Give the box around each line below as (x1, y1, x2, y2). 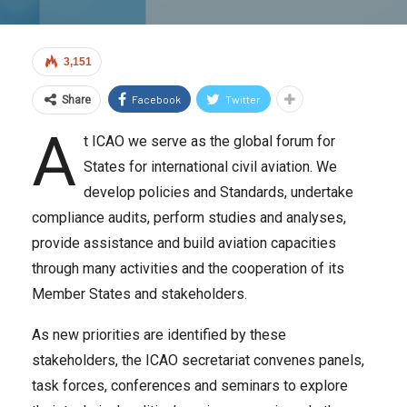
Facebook (132, 93, 181, 105)
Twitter (225, 93, 261, 105)
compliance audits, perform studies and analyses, (32, 209, 346, 226)
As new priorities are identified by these (32, 326, 286, 343)
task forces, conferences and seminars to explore (32, 377, 348, 394)
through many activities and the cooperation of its (32, 260, 344, 277)
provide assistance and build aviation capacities (32, 234, 336, 252)
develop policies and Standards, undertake (84, 184, 353, 201)
